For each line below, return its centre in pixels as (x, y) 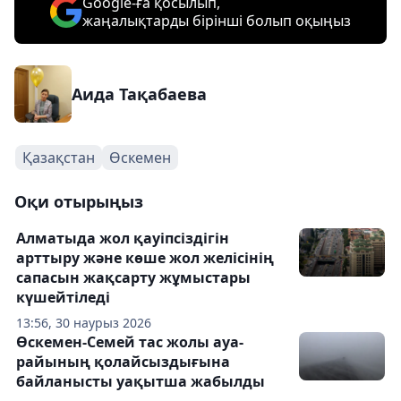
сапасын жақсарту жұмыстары (133, 277)
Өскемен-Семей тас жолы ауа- (130, 341)
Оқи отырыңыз (79, 201)
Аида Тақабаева (139, 94)
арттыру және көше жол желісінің (145, 257)
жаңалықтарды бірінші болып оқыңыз (217, 20)
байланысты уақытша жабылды (141, 381)
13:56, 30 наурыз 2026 (84, 322)
